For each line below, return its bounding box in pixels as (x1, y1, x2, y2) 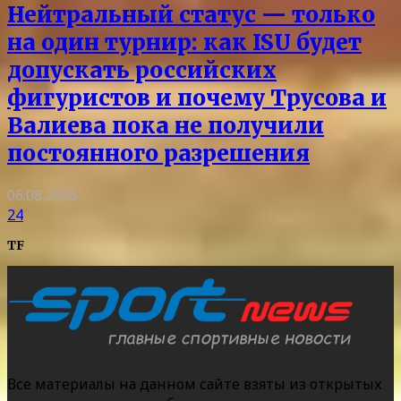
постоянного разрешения (7, 139, 310, 167)
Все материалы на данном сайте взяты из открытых (7, 374, 382, 395)
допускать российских (7, 55, 277, 84)
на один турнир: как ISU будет (7, 28, 362, 56)
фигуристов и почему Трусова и (7, 83, 387, 112)
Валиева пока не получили (7, 111, 324, 140)
